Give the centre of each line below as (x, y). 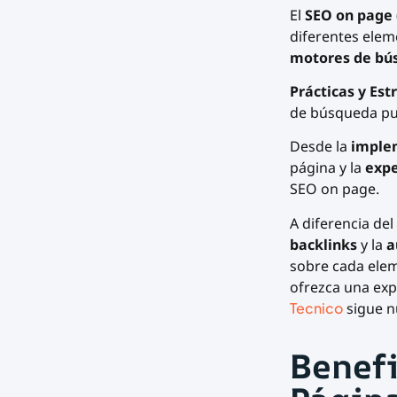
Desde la (320, 147)
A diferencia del (341, 223)
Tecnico (316, 307)
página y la (327, 168)
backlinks (323, 244)
